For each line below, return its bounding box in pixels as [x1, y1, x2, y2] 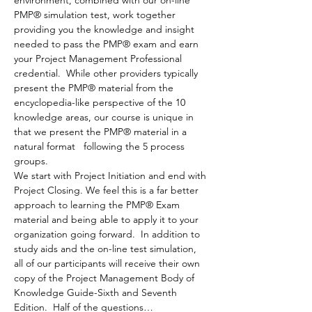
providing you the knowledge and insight [14, 23, 197, 36]
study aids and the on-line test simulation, [14, 242, 199, 255]
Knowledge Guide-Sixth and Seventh [14, 286, 180, 299]
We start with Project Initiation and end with [14, 169, 209, 182]
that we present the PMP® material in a [14, 125, 189, 138]
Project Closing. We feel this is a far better [14, 184, 201, 196]
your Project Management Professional [14, 52, 185, 65]
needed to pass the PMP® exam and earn [14, 38, 201, 50]
